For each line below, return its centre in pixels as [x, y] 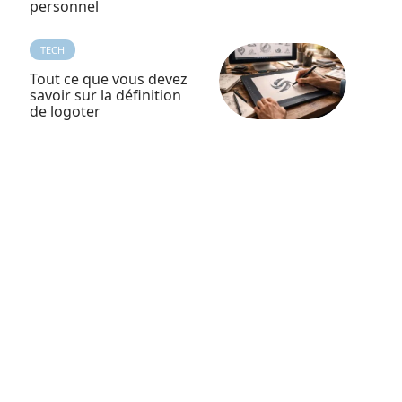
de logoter [65, 111]
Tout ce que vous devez [108, 79]
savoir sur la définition [105, 95]
